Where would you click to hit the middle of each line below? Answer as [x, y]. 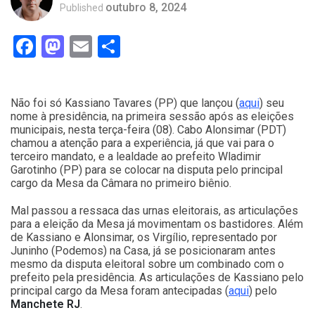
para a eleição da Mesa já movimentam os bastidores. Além [157, 224]
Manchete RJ [45, 304]
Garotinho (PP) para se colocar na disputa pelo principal [147, 170]
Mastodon [114, 46]
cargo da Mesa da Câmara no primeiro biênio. [121, 183]
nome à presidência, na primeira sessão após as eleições [152, 116]
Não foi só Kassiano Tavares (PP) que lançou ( [125, 103]
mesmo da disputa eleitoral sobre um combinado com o [147, 264]
